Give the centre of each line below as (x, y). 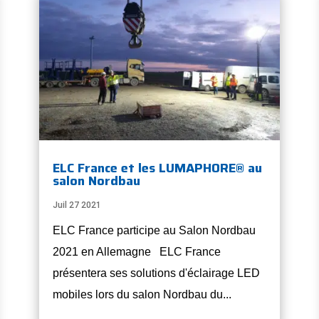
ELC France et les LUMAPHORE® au (157, 168)
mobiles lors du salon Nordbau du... (142, 295)
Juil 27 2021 (77, 205)
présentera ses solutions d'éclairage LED (156, 273)
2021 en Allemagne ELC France (136, 252)
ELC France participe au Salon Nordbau (154, 231)
